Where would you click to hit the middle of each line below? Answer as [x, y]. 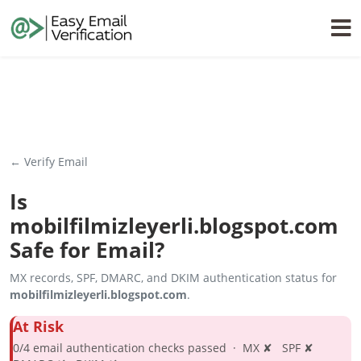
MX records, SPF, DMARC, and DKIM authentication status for [173, 278]
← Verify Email [49, 162]
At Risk [38, 326]
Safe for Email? [87, 250]
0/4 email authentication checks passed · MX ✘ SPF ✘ [166, 348]
